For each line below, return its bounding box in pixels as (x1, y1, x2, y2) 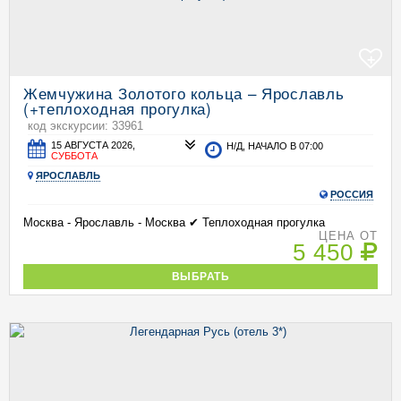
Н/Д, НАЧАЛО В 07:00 (226, 141, 324, 151)
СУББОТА (51, 150, 98, 161)
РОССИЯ (330, 189, 373, 200)
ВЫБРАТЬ (171, 270, 230, 282)
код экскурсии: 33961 (28, 119, 143, 132)
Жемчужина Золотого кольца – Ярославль (23, 81, 345, 104)
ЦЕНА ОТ (318, 229, 378, 243)
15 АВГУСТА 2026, (51, 140, 136, 150)
